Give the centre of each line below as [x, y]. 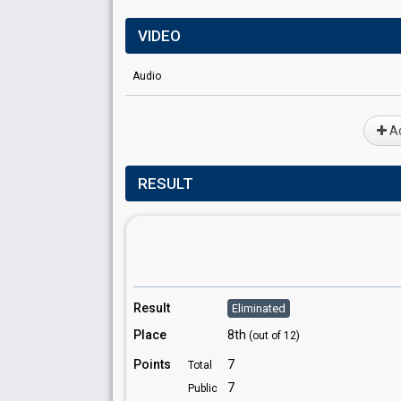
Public [203, 388]
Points [152, 364]
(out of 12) [274, 336]
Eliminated [259, 308]
